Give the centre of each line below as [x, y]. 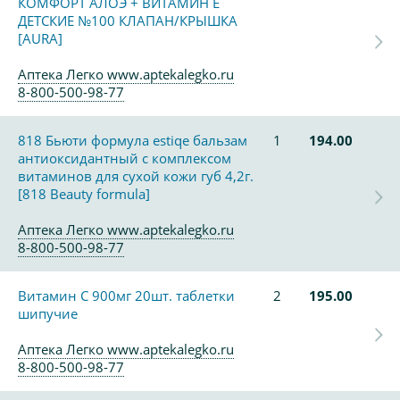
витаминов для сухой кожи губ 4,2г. [136, 176]
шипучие [48, 313]
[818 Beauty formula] [84, 194]
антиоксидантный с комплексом [125, 158]
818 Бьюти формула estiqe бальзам [133, 140]
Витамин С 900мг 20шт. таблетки [126, 296]
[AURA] [40, 38]
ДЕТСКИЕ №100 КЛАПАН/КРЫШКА [128, 21]
